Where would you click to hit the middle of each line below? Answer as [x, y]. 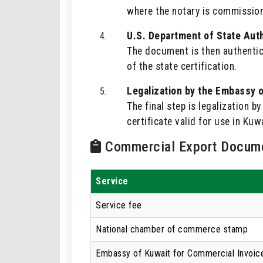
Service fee [119, 205]
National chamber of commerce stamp [172, 229]
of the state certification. [182, 66]
